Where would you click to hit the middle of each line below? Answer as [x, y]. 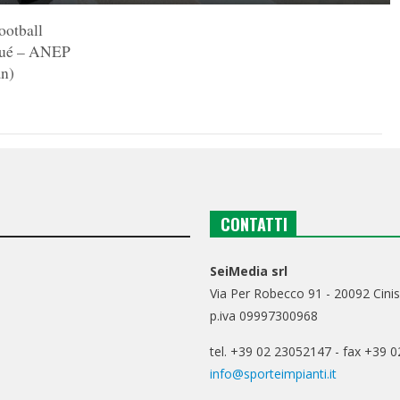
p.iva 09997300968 [264, 316]
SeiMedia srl [249, 271]
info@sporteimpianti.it [274, 374]
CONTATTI [254, 225]
